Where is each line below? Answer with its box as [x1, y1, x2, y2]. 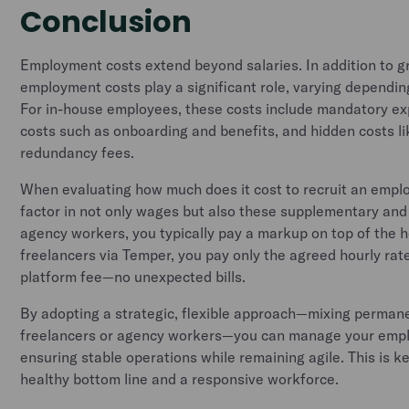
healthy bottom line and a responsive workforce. [20, 370, 340, 388]
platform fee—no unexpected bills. [20, 267, 246, 286]
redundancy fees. [20, 143, 135, 162]
